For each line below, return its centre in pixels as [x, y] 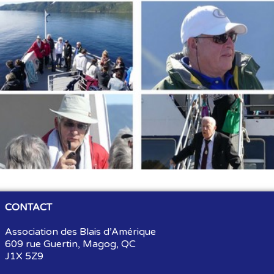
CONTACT [28, 207]
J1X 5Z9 [24, 256]
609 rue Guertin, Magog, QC [72, 244]
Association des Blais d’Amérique [80, 231]
